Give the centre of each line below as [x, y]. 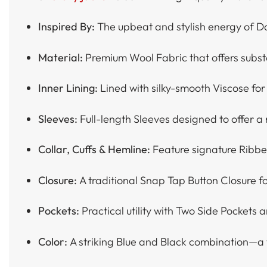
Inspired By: [67, 27]
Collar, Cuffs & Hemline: [95, 150]
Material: [61, 57]
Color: [54, 241]
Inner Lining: [69, 88]
